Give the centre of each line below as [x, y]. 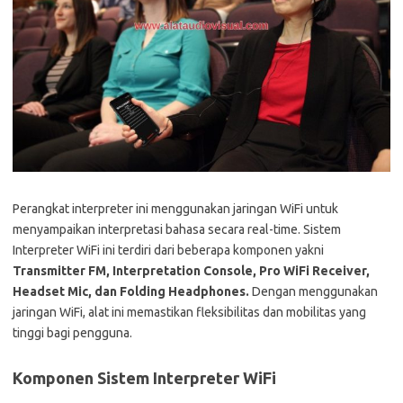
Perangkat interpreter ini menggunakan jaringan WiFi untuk [175, 208]
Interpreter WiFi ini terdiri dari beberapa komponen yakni [168, 250]
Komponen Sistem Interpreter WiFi [144, 377]
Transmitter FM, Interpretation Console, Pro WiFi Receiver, [191, 270]
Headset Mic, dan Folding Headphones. [131, 291]
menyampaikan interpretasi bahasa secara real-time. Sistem [177, 229]
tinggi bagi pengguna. [72, 332]
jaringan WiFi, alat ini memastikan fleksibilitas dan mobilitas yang [189, 312]
